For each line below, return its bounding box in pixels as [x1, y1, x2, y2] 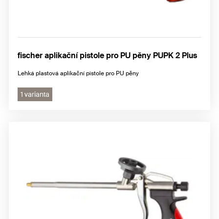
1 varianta [21, 89, 49, 99]
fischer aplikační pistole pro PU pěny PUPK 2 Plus [18, 50, 197, 61]
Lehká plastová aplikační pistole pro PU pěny [18, 69, 139, 77]
